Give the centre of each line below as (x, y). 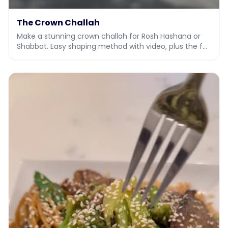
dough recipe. (41, 56)
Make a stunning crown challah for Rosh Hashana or (109, 36)
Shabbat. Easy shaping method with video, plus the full (113, 46)
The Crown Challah (58, 22)
